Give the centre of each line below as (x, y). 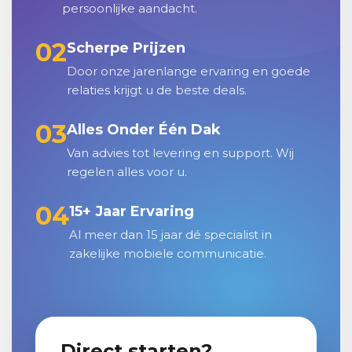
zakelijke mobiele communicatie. (168, 253)
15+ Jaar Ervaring (132, 211)
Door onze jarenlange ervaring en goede (189, 71)
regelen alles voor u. (127, 172)
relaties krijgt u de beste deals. (157, 90)
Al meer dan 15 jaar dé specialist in (170, 235)
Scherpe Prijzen (126, 48)
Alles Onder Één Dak (144, 130)
